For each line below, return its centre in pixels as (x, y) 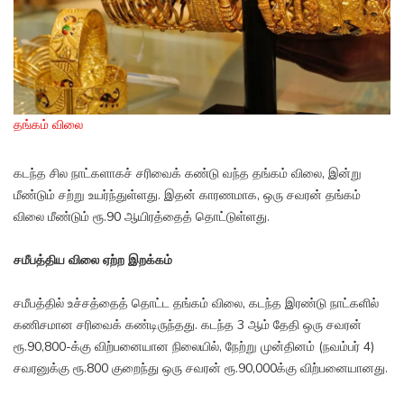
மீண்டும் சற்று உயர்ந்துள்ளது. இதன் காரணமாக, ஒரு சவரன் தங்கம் (187, 196)
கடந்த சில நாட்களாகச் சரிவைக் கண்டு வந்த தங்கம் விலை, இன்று (188, 174)
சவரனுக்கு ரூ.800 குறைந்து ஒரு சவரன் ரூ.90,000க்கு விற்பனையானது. (201, 369)
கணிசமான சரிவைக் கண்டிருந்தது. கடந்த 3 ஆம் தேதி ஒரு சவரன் (188, 326)
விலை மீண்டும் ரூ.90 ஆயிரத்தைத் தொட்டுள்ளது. (142, 217)
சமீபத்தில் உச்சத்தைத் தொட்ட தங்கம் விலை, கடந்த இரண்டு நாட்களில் (196, 304)
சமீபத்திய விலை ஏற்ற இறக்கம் (93, 261)
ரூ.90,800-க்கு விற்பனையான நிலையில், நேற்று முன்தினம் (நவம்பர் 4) (194, 347)
